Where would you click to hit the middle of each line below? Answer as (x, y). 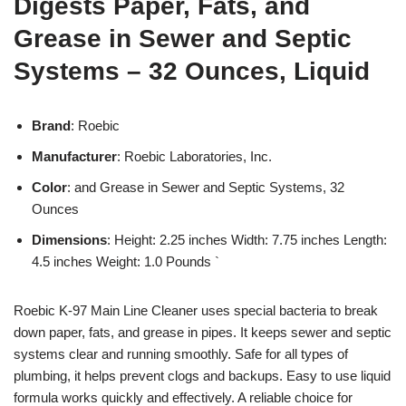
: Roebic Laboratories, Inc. (194, 156)
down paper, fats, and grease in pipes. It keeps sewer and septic (203, 332)
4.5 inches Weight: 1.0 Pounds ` (126, 261)
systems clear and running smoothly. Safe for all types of (181, 353)
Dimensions (69, 239)
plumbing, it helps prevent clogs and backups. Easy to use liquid (202, 375)
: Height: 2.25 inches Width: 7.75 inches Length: (247, 239)
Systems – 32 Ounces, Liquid (192, 71)
